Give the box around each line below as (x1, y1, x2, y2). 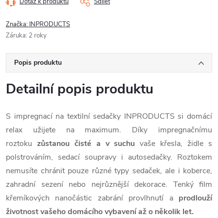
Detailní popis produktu (6, 79, 153, 98)
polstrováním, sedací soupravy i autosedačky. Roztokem (6, 151, 212, 163)
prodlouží (179, 192, 212, 203)
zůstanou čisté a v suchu (36, 138, 135, 149)
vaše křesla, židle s (135, 138, 213, 149)
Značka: (6, 19, 29, 29)
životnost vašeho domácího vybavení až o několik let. (6, 206, 194, 217)
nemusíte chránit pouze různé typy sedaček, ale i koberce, (6, 165, 212, 176)
